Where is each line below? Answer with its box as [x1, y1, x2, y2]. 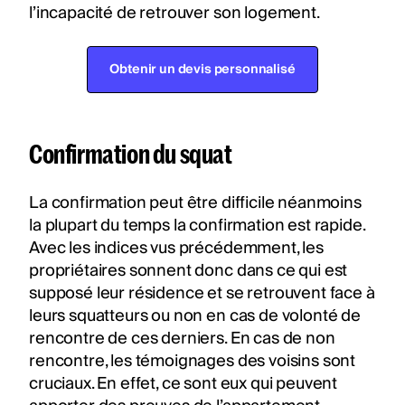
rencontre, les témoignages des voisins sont [29, 346, 356, 375]
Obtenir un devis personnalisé [109, 58, 296, 80]
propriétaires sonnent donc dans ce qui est [29, 256, 348, 285]
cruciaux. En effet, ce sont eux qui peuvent [29, 369, 338, 398]
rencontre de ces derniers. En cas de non [29, 324, 335, 353]
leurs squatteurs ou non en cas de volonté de [29, 301, 361, 330]
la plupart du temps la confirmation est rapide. [29, 211, 365, 240]
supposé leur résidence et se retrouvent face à [29, 278, 375, 307]
